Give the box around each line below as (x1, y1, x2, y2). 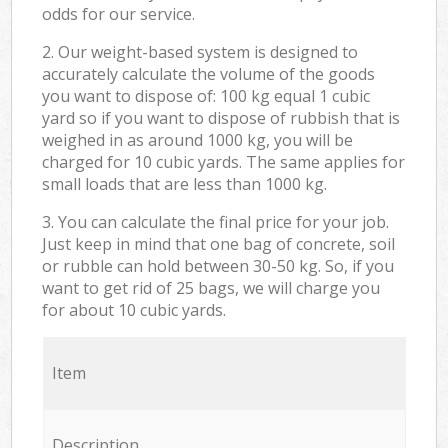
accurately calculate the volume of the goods (42, 62, 376, 85)
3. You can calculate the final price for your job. (42, 210, 390, 233)
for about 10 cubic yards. (42, 298, 227, 321)
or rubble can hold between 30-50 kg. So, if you (42, 254, 395, 277)
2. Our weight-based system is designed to (42, 40, 359, 63)
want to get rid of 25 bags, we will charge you (42, 276, 381, 299)
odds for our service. (42, 2, 196, 25)
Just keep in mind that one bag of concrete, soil (42, 232, 396, 255)
